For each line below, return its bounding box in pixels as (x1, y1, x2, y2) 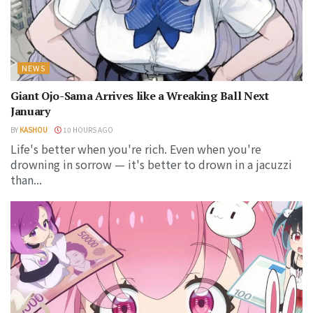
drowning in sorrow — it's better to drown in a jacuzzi (10, 156, 292, 173)
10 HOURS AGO (61, 124, 113, 136)
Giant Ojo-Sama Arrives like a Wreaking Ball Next (10, 88, 269, 104)
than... (10, 171, 42, 189)
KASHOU (20, 124, 48, 136)
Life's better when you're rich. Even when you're (10, 140, 261, 158)
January (10, 103, 50, 119)
